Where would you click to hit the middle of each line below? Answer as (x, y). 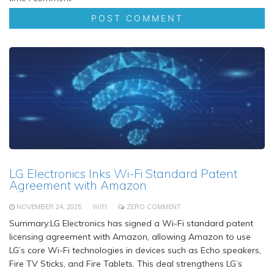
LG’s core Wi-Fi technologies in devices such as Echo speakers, (135, 250)
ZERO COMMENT (154, 207)
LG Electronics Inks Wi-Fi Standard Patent (123, 174)
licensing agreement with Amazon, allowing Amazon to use (130, 237)
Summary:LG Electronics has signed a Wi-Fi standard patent (131, 224)
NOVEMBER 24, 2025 (49, 207)
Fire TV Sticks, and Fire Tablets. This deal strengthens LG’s (126, 264)
